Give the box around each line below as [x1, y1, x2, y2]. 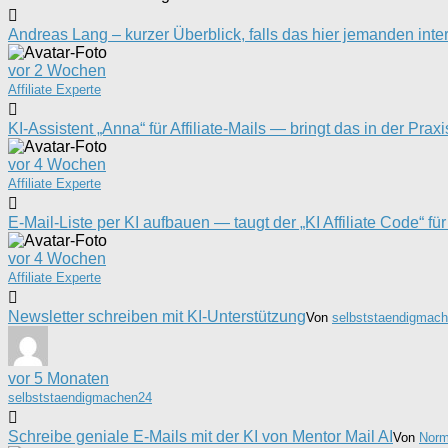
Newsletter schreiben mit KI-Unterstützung [8, 307, 306, 325]
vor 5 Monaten [8, 369, 109, 387]
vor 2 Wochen [8, 61, 106, 79]
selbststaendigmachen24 [8, 389, 152, 405]
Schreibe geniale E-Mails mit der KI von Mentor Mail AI [8, 427, 393, 445]
